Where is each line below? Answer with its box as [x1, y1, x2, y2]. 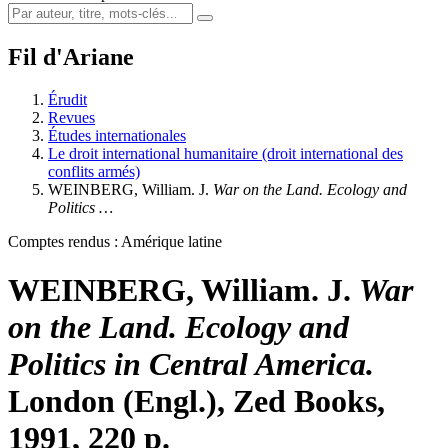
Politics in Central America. [8, 346, 374, 383]
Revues [48, 108, 95, 126]
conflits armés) [48, 162, 140, 180]
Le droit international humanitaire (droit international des [48, 144, 403, 162]
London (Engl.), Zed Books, [8, 383, 385, 420]
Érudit [48, 90, 87, 108]
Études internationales [48, 126, 186, 144]
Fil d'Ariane [8, 43, 134, 70]
